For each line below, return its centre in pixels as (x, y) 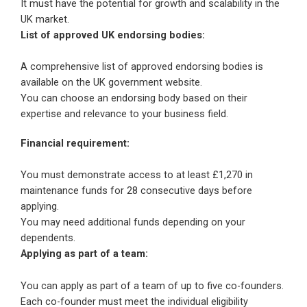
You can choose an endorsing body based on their (134, 98)
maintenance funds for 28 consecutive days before (136, 191)
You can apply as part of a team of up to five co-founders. (152, 285)
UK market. (45, 19)
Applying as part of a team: (84, 254)
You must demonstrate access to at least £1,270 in (137, 175)
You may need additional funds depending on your (133, 222)
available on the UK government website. (111, 83)
